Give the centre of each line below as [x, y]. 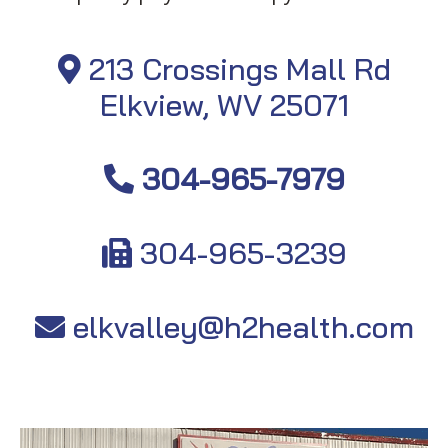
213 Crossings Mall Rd [239, 69]
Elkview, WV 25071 [224, 105]
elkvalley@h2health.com [243, 327]
